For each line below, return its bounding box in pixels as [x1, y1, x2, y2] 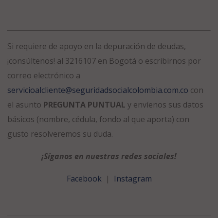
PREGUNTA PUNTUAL [43, 99, 126, 110]
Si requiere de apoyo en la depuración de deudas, [7, 41, 186, 52]
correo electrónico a [7, 70, 80, 81]
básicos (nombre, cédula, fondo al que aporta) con [7, 114, 189, 125]
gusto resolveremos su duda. [7, 128, 113, 140]
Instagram [113, 173, 152, 184]
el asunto [7, 99, 43, 110]
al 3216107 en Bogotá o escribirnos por [55, 55, 201, 67]
